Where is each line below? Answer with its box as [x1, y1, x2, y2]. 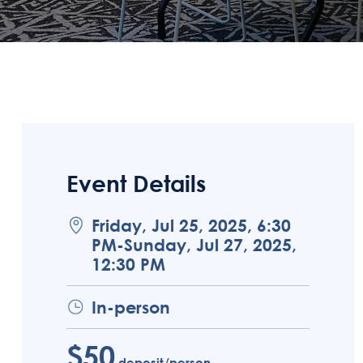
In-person [92, 297, 170, 318]
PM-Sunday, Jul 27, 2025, [92, 234, 297, 255]
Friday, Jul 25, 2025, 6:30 [92, 215, 291, 236]
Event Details [66, 169, 206, 197]
